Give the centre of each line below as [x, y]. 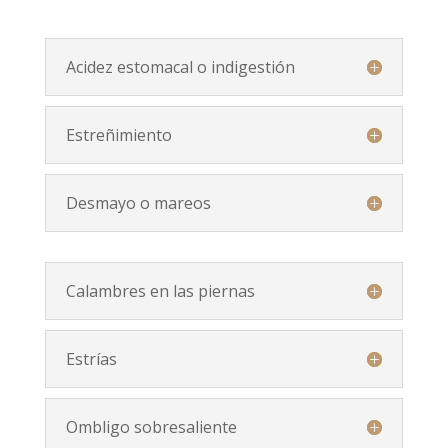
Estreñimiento [118, 134]
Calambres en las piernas [160, 290]
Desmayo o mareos [138, 202]
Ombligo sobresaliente [151, 426]
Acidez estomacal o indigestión [180, 66]
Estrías [91, 358]
